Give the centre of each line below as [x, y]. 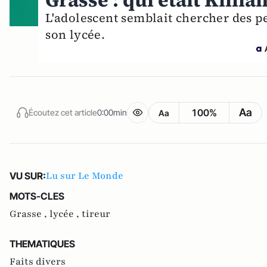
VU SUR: [28, 176]
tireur [96, 214]
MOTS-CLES [37, 196]
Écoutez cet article [63, 112]
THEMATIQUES [42, 244]
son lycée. [75, 35]
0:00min [112, 112]
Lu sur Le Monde [85, 176]
